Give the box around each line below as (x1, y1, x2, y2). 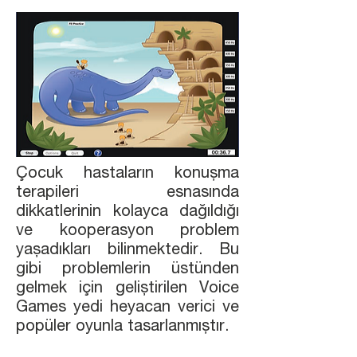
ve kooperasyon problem (16, 224, 239, 240)
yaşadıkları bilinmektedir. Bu (16, 243, 239, 259)
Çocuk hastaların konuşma (16, 167, 239, 182)
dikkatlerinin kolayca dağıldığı (16, 205, 239, 221)
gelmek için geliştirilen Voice (16, 281, 239, 297)
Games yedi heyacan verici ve (16, 300, 239, 316)
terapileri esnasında (16, 186, 239, 202)
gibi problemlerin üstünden (16, 262, 239, 278)
